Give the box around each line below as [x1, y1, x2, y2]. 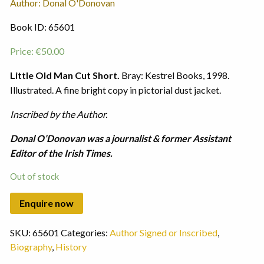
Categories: [60, 227, 110, 239]
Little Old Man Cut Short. [9, 70, 120, 81]
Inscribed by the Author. [9, 108, 107, 120]
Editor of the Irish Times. [9, 147, 113, 159]
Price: [9, 45, 35, 57]
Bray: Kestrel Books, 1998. [119, 70, 229, 81]
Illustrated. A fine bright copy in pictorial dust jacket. [9, 84, 221, 96]
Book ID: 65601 [9, 21, 75, 33]
